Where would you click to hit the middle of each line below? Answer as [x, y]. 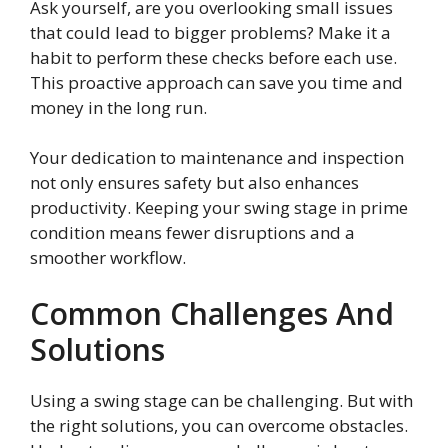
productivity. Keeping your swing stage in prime [219, 208]
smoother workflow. [108, 258]
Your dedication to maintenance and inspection [217, 158]
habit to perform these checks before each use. [213, 57]
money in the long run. [118, 107]
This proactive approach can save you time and [216, 82]
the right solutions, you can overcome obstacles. [219, 425]
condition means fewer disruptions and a [192, 233]
